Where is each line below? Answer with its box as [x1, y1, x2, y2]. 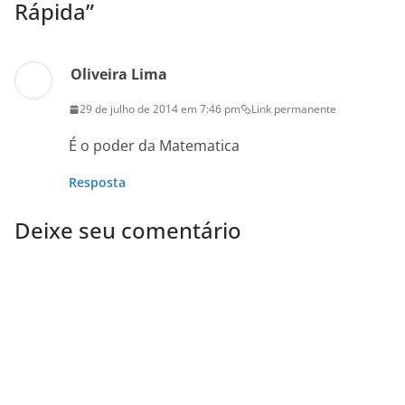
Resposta [69, 174, 126, 192]
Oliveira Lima [71, 64, 167, 85]
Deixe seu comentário [14, 215, 241, 246]
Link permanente [251, 101, 336, 118]
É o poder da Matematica [69, 136, 240, 156]
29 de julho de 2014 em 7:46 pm [80, 101, 240, 118]
